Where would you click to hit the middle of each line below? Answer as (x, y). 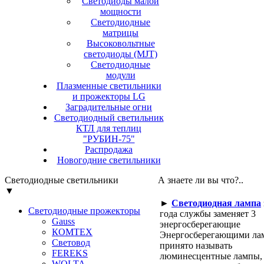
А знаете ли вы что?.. (201, 180)
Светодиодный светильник (109, 118)
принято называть (196, 245)
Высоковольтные (121, 43)
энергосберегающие (200, 224)
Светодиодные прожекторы (84, 211)
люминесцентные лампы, (211, 256)
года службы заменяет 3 (208, 214)
